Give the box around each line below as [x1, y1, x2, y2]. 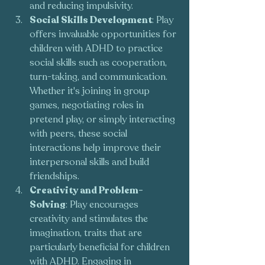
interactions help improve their [30, 141, 163, 155]
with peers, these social [30, 127, 130, 141]
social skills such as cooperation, [30, 56, 169, 70]
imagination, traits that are [30, 227, 144, 240]
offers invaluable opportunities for [30, 28, 179, 41]
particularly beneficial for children [30, 241, 172, 254]
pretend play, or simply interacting [30, 113, 177, 127]
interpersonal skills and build [30, 156, 151, 169]
